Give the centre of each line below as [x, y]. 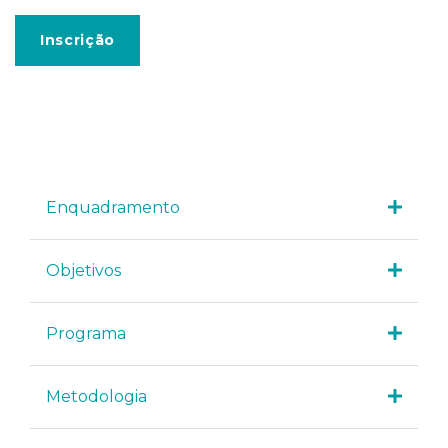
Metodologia [97, 397]
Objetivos [84, 271]
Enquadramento [113, 208]
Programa [86, 334]
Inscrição [77, 39]
